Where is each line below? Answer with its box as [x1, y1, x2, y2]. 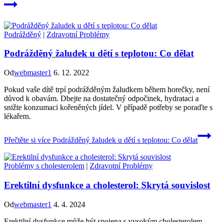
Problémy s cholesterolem [4, 162, 84, 170]
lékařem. [4, 112, 31, 121]
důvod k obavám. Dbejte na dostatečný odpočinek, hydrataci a [4, 94, 199, 103]
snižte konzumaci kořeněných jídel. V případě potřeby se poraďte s [4, 103, 213, 112]
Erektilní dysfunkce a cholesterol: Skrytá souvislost [4, 179, 210, 190]
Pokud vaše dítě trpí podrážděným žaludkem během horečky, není [4, 85, 210, 94]
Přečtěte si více [4, 136, 51, 145]
